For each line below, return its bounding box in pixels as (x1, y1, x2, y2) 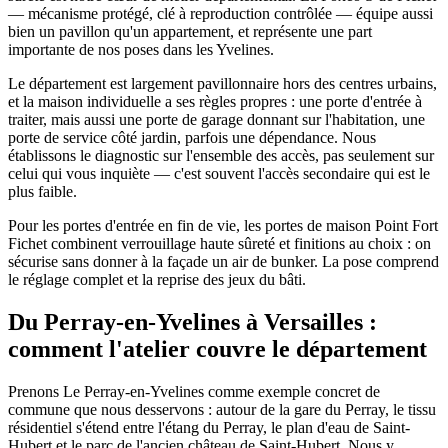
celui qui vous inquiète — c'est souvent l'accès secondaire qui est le (8, 165, 430, 183)
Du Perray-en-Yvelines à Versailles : (8, 309, 377, 336)
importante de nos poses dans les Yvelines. (8, 41, 274, 59)
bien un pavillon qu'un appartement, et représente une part (8, 23, 372, 41)
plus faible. (8, 183, 77, 201)
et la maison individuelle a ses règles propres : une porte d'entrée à (8, 93, 422, 111)
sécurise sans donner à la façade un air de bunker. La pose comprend (8, 253, 439, 271)
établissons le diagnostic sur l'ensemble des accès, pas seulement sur (8, 147, 434, 165)
